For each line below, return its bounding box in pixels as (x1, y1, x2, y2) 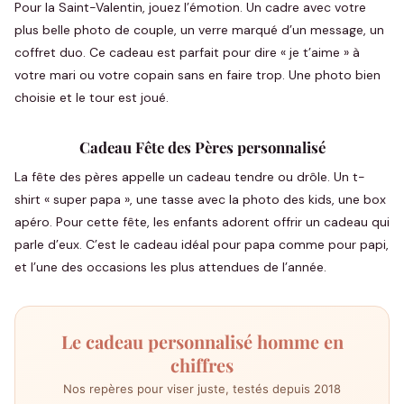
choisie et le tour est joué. (14, 89, 169, 106)
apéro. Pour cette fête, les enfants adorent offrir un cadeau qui (14, 214, 390, 230)
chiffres (170, 353, 234, 377)
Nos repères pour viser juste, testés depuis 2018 (63, 381, 341, 396)
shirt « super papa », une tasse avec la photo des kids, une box (14, 191, 386, 207)
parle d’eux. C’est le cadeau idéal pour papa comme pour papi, (14, 236, 389, 252)
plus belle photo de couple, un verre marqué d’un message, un (14, 22, 384, 38)
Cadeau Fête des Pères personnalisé (78, 137, 326, 157)
